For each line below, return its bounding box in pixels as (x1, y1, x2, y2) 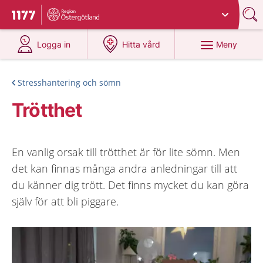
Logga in (37, 39, 71, 49)
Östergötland (121, 5, 171, 15)
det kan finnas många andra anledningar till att (12, 161, 237, 176)
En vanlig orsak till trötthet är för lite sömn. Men (12, 145, 240, 159)
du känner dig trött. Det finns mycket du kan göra (12, 178, 249, 192)
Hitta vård (122, 39, 161, 49)
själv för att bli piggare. (12, 194, 119, 208)
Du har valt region (50, 5, 121, 15)
